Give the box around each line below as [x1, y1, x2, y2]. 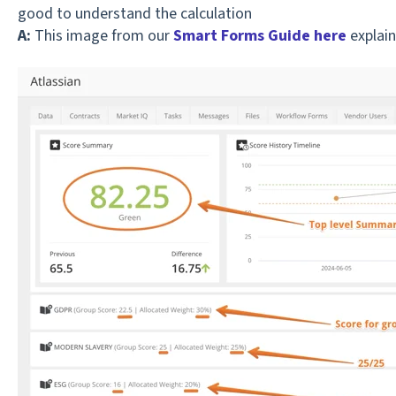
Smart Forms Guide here [172, 25, 346, 48]
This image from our [30, 25, 173, 48]
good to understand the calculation [17, 3, 252, 26]
